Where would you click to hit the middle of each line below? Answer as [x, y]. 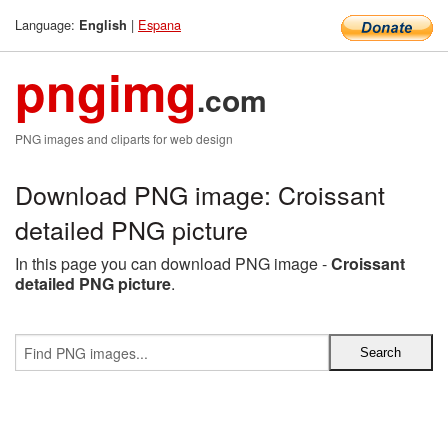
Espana [159, 24]
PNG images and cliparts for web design [124, 138]
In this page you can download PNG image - [173, 263]
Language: [47, 24]
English [103, 25]
